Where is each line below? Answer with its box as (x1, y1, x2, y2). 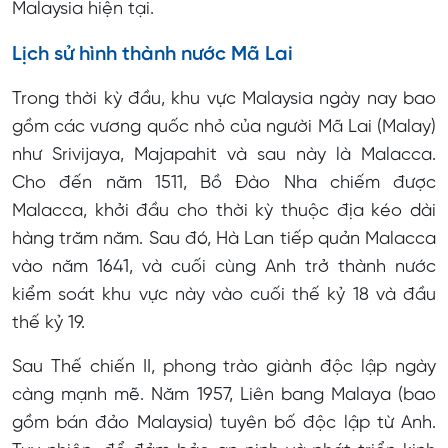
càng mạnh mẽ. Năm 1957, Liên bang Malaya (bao (12, 385, 436, 405)
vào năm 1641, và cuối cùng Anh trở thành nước (12, 257, 436, 277)
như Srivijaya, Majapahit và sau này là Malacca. (12, 145, 436, 165)
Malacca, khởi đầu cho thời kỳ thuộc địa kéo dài (12, 201, 436, 221)
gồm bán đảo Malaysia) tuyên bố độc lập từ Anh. (12, 413, 436, 433)
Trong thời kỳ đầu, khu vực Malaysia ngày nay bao (12, 89, 436, 109)
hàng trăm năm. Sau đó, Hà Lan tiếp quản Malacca (12, 229, 436, 249)
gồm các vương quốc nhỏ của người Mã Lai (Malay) (12, 117, 436, 137)
